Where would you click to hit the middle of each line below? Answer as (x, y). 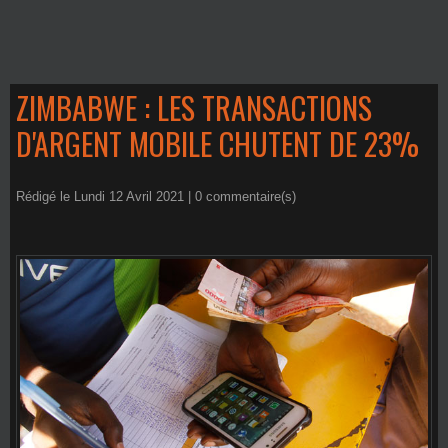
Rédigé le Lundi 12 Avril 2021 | (105, 196)
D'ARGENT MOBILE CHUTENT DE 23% (217, 143)
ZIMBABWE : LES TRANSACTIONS (194, 107)
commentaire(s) (249, 196)
